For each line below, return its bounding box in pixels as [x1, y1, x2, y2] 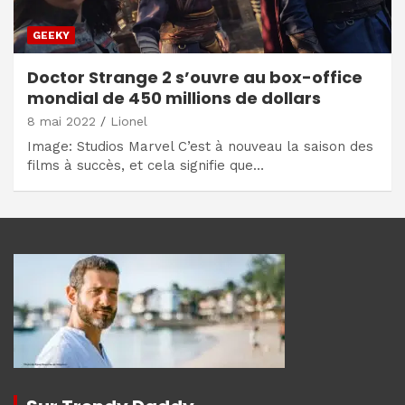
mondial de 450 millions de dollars [27, 87, 321, 110]
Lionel [110, 114, 147, 129]
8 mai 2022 [27, 114, 96, 129]
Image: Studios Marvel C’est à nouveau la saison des [27, 138, 373, 155]
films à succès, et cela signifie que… [27, 157, 264, 174]
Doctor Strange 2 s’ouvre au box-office [27, 66, 363, 89]
